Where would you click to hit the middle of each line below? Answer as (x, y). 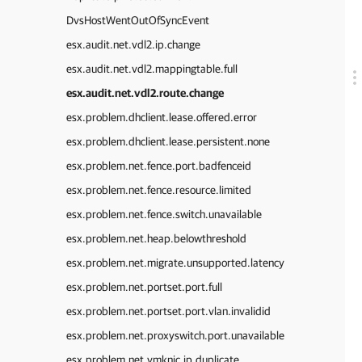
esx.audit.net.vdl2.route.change (145, 93)
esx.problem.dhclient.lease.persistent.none (168, 141)
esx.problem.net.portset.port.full (144, 287)
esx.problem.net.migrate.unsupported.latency (175, 263)
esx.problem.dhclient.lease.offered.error (162, 117)
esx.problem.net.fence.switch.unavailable (164, 214)
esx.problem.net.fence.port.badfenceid (159, 166)
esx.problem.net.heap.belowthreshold (156, 238)
